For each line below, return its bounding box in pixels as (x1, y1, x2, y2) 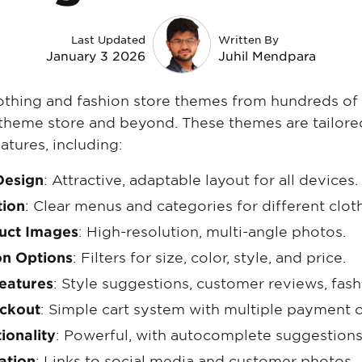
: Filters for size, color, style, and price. (73, 250, 346, 267)
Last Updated (71, 34, 145, 47)
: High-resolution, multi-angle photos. (78, 224, 346, 241)
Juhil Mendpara (218, 49, 316, 65)
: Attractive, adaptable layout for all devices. (44, 172, 358, 189)
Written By (218, 34, 279, 47)
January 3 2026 (46, 49, 145, 65)
